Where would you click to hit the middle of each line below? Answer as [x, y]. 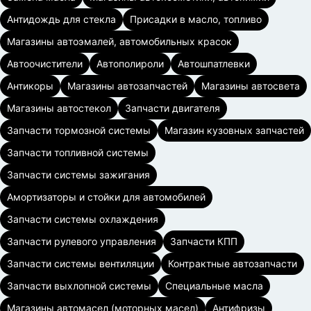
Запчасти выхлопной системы [79, 286]
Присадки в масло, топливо [196, 19]
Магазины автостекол [59, 108]
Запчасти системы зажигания [78, 175]
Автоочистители [45, 64]
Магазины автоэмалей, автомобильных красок [119, 41]
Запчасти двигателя [173, 108]
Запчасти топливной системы [78, 152]
